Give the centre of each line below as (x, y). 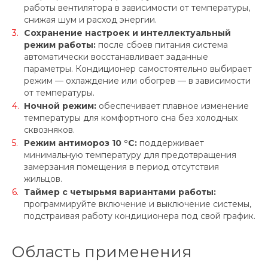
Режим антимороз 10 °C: (80, 143)
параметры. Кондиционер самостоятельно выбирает (138, 69)
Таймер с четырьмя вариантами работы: (120, 192)
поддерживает (170, 143)
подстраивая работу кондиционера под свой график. (140, 216)
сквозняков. (49, 130)
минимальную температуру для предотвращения (130, 155)
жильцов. (43, 179)
